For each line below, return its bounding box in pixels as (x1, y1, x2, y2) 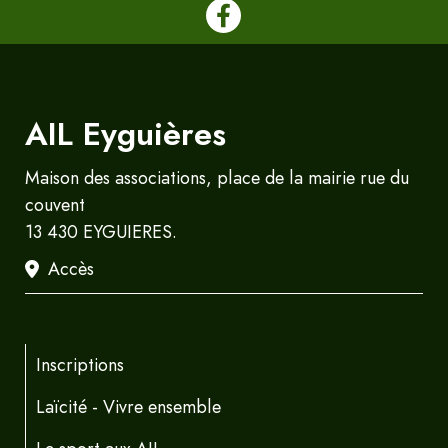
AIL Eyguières (25, 111, 226, 158)
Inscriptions (36, 351, 124, 378)
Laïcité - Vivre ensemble (36, 393, 221, 420)
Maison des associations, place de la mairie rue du (25, 165, 409, 192)
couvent (25, 192, 85, 219)
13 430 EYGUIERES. (25, 219, 177, 246)
